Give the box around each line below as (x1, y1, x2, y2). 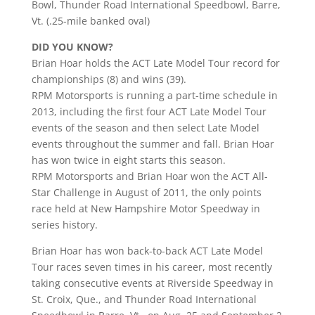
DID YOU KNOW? (31, 40, 113, 53)
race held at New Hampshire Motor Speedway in (31, 202, 260, 215)
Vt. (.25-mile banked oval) (31, 14, 150, 27)
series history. (31, 218, 98, 231)
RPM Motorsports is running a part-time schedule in (31, 89, 278, 102)
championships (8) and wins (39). (31, 72, 186, 86)
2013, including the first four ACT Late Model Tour (31, 105, 266, 118)
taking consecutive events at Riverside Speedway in (31, 276, 274, 290)
